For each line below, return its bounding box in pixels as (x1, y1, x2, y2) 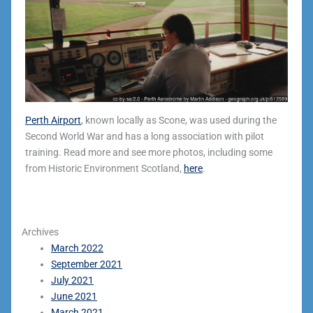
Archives (22, 226, 59, 238)
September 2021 (51, 258, 122, 270)
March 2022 (51, 242, 103, 254)
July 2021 (51, 274, 94, 286)
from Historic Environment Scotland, (25, 162, 184, 174)
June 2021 (51, 290, 97, 302)
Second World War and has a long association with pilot (25, 130, 264, 142)
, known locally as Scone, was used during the (81, 114, 277, 126)
